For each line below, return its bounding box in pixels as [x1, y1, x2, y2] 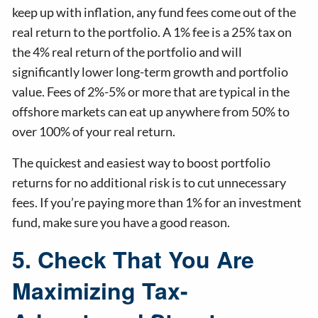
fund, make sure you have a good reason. [12, 214, 231, 231]
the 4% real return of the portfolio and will [12, 44, 243, 60]
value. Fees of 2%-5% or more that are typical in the [12, 84, 290, 100]
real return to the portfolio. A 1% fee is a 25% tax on [12, 24, 292, 40]
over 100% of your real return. [12, 124, 176, 140]
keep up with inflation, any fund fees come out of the [12, 4, 297, 21]
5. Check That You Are [12, 243, 255, 276]
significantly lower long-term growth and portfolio [12, 64, 289, 80]
